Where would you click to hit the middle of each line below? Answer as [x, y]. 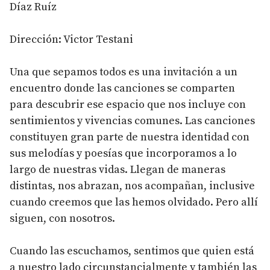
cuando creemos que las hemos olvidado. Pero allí [134, 202]
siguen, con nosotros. [62, 218]
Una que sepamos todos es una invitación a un [124, 72]
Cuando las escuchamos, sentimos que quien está [132, 251]
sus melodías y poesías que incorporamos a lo [123, 153]
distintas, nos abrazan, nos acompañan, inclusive [132, 186]
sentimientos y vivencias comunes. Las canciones [132, 121]
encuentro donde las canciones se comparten [122, 88]
